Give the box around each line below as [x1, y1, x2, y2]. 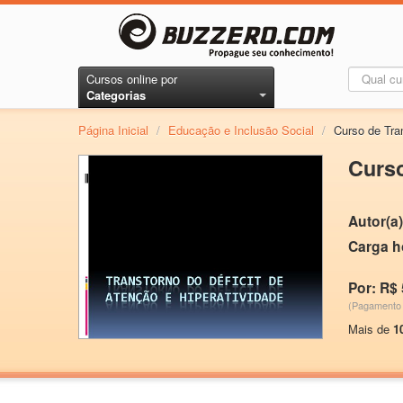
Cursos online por [86, 70, 177, 87]
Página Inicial [78, 121, 148, 139]
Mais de [348, 320, 393, 337]
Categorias [86, 86, 146, 103]
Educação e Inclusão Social [168, 121, 314, 139]
